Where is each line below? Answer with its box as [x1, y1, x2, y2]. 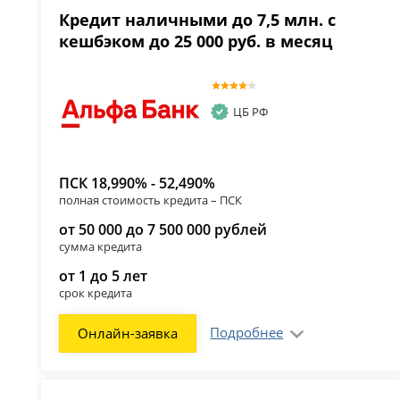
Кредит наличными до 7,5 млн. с [59, 9, 337, 31]
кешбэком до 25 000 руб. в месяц [59, 30, 333, 53]
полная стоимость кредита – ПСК [59, 191, 243, 208]
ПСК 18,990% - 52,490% [59, 172, 216, 193]
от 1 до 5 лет [59, 265, 148, 286]
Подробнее [210, 322, 284, 341]
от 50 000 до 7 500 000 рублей [59, 219, 268, 239]
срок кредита [59, 284, 133, 301]
